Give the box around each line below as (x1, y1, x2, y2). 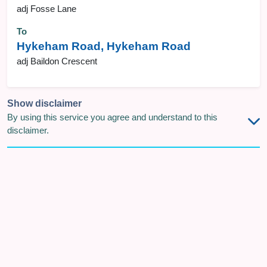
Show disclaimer (7, 98, 82, 108)
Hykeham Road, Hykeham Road (17, 40, 191, 52)
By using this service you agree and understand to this (7, 113, 218, 122)
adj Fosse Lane (17, 4, 76, 14)
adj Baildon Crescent (17, 57, 97, 66)
